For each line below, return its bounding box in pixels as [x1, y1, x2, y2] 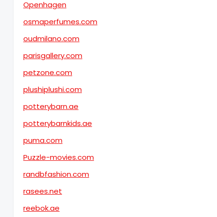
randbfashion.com [23, 169, 89, 179]
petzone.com [23, 67, 72, 77]
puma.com [23, 135, 62, 145]
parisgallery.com [23, 50, 82, 61]
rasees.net [23, 186, 62, 196]
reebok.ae [23, 203, 60, 213]
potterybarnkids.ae [23, 118, 92, 128]
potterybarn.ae [23, 101, 78, 111]
